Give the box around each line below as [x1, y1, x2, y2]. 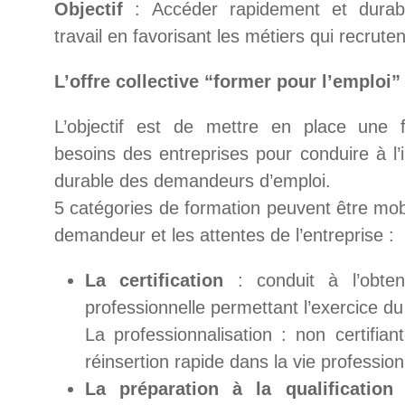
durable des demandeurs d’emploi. [54, 171, 331, 191]
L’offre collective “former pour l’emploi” [54, 71, 400, 91]
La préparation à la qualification [85, 379, 393, 399]
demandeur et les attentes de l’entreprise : [54, 225, 394, 245]
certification [119, 270, 224, 290]
